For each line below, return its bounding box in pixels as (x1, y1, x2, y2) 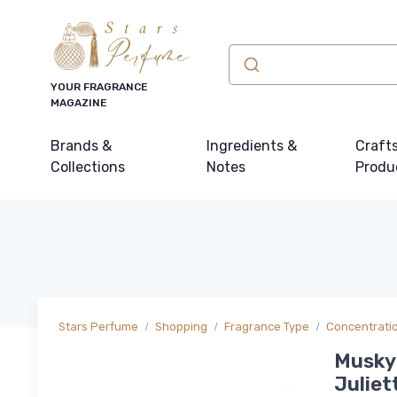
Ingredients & (206, 137, 298, 154)
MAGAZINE (51, 97, 107, 109)
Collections (51, 159, 125, 175)
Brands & (51, 137, 112, 154)
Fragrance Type (224, 320, 309, 333)
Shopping (155, 320, 207, 333)
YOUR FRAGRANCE (51, 81, 148, 93)
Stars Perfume (58, 320, 138, 333)
